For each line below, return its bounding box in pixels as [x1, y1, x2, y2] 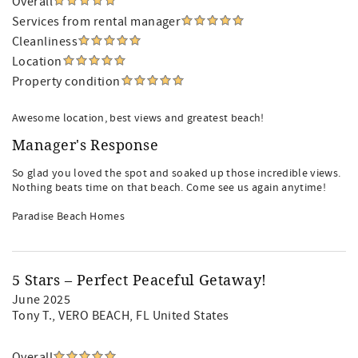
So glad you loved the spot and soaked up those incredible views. [12, 166, 341, 181]
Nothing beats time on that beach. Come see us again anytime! [12, 181, 327, 195]
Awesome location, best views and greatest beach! [12, 111, 265, 125]
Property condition [12, 74, 121, 89]
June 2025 [12, 292, 71, 308]
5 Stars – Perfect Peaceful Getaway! [12, 272, 267, 289]
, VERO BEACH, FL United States [52, 308, 229, 324]
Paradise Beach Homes [12, 209, 125, 224]
